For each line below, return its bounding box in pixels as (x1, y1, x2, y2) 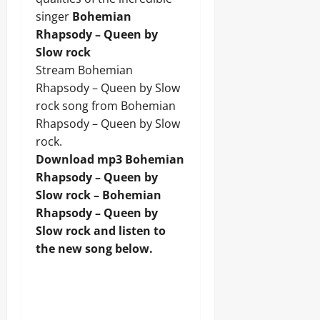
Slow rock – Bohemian (36, 186, 161, 203)
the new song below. (36, 240, 153, 256)
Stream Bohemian (36, 61, 133, 78)
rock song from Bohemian (36, 97, 176, 114)
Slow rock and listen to (36, 222, 166, 239)
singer (36, 8, 72, 24)
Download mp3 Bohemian (36, 151, 184, 167)
